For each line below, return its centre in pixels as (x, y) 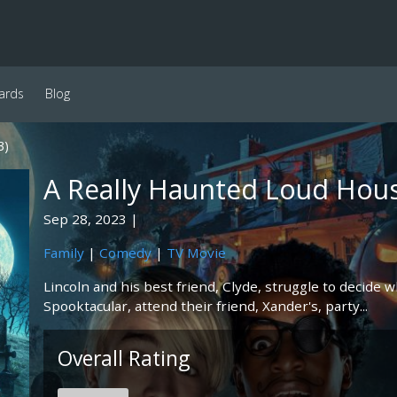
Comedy (125, 253)
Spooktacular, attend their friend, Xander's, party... (205, 306)
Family (63, 253)
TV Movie (196, 253)
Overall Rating (123, 358)
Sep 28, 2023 (85, 219)
